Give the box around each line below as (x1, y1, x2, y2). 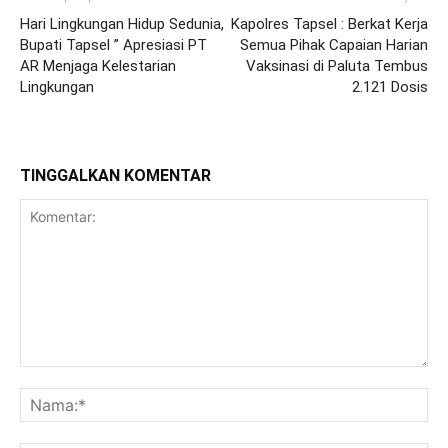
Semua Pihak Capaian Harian (240, 35, 428, 54)
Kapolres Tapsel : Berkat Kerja (231, 14, 428, 33)
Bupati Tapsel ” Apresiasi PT (20, 35, 207, 54)
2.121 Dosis (352, 77, 428, 96)
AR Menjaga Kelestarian (20, 56, 176, 75)
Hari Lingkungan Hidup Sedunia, (20, 14, 224, 33)
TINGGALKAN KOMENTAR (20, 165, 211, 185)
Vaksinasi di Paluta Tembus (246, 56, 428, 75)
